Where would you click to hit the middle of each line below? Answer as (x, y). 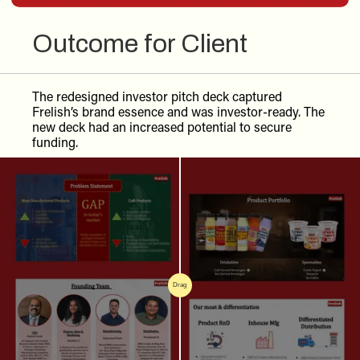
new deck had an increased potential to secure (162, 126)
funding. (55, 141)
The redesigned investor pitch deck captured (157, 96)
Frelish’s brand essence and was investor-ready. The (178, 111)
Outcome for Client (140, 43)
